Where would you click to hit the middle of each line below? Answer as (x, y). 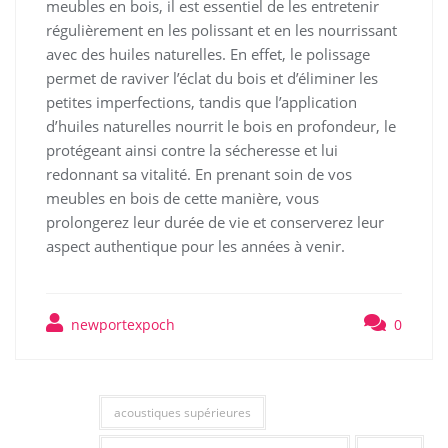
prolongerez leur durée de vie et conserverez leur (215, 222)
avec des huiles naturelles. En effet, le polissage (208, 54)
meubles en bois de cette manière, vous (182, 198)
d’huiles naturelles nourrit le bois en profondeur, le (221, 126)
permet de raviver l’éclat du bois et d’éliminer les (212, 78)
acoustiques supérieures (182, 413)
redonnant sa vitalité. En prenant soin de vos (199, 174)
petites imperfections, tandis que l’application (201, 102)
